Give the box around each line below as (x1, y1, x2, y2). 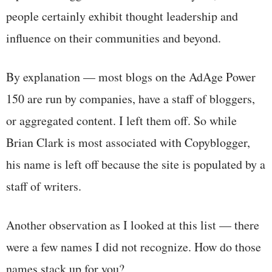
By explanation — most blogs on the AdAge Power (6, 68, 256, 85)
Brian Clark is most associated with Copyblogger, (6, 134, 250, 151)
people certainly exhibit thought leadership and (6, 7, 238, 24)
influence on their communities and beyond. (6, 29, 221, 46)
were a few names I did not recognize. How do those (6, 238, 261, 255)
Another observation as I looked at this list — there (6, 216, 259, 233)
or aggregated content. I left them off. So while (6, 112, 237, 129)
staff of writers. (6, 177, 81, 194)
